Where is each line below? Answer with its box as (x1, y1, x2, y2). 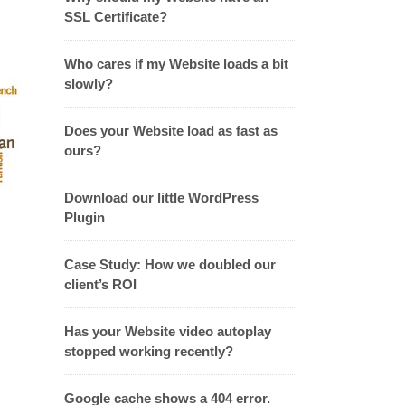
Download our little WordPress (64, 190, 259, 205)
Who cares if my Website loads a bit (64, 56, 288, 71)
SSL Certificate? (64, 9, 167, 24)
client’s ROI (64, 277, 137, 292)
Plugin (64, 210, 105, 225)
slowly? (64, 76, 113, 91)
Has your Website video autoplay (64, 324, 271, 339)
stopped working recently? (64, 344, 233, 359)
